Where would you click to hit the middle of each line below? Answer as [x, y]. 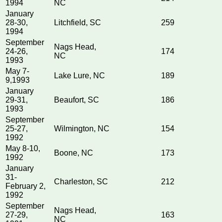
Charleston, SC [81, 182]
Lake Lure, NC [80, 76]
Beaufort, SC [77, 100]
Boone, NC [74, 153]
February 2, [26, 186]
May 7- [17, 71]
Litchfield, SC [78, 23]
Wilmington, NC [82, 129]
